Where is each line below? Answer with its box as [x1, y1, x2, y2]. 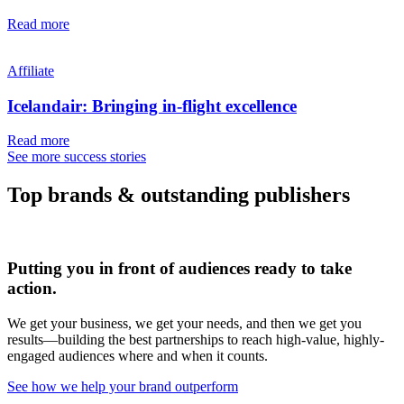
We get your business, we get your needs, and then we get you [7, 315, 362, 331]
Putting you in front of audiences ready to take [7, 258, 352, 278]
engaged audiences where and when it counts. [7, 347, 268, 363]
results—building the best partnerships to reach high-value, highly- [7, 331, 384, 347]
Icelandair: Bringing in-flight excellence [7, 96, 297, 115]
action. [7, 278, 57, 298]
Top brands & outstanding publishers [7, 183, 350, 207]
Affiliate [7, 62, 54, 78]
